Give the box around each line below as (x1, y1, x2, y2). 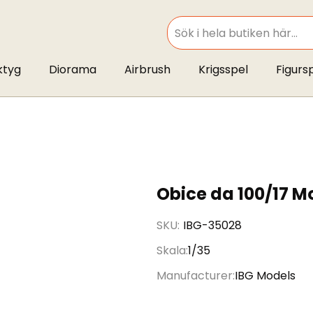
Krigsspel (198, 61, 248, 78)
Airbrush (124, 61, 170, 78)
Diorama (48, 61, 96, 78)
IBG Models (235, 268, 296, 284)
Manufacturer (156, 268, 233, 284)
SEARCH (166, 34, 199, 46)
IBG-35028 (183, 217, 242, 233)
